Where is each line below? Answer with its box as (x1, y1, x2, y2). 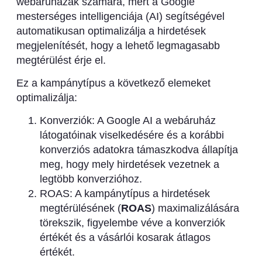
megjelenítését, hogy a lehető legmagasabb (16, 39, 220, 51)
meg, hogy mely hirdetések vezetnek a (39, 158, 219, 171)
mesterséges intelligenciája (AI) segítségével (16, 10, 225, 22)
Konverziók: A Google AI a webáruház (39, 115, 216, 127)
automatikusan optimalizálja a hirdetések (16, 25, 206, 37)
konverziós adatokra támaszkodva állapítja (39, 144, 238, 156)
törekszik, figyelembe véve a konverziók (39, 217, 225, 229)
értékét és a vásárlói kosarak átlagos (39, 232, 211, 244)
